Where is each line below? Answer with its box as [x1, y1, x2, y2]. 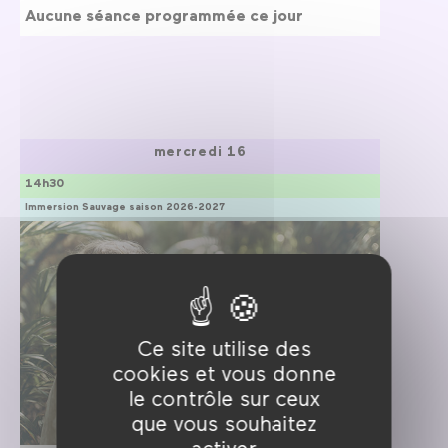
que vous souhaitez [131, 410, 317, 435]
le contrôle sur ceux [128, 385, 320, 410]
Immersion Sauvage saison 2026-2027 [25, 200, 225, 213]
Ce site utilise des [137, 335, 311, 360]
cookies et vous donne [112, 360, 336, 385]
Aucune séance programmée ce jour [25, 4, 303, 25]
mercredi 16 [153, 141, 247, 159]
